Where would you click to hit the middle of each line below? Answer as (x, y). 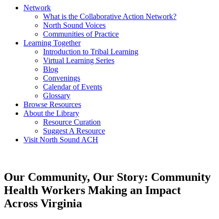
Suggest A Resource (74, 131)
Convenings (62, 78)
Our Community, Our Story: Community (107, 177)
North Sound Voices (74, 25)
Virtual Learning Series (79, 60)
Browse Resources (52, 104)
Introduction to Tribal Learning (91, 52)
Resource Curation (72, 122)
